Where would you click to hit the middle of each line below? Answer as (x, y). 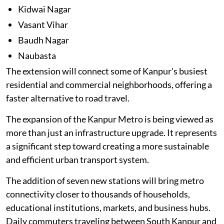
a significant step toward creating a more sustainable (107, 146)
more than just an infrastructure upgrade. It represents (111, 132)
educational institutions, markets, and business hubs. (108, 207)
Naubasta (37, 55)
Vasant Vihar (43, 24)
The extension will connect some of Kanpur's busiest (107, 71)
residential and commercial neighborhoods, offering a (109, 84)
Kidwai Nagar (44, 9)
